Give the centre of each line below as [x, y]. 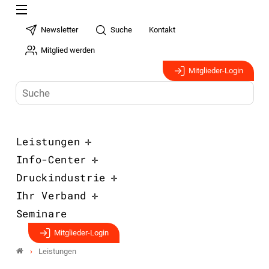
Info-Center [51, 159]
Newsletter [60, 30]
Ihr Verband [51, 195]
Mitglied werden [68, 50]
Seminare [41, 213]
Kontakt [162, 30]
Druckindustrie [61, 177]
